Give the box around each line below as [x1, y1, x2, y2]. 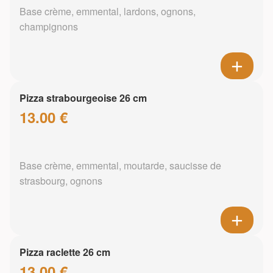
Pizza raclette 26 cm [19, 245, 110, 260]
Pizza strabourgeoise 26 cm [19, 91, 147, 105]
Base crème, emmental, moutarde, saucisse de [19, 158, 221, 173]
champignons [19, 19, 78, 34]
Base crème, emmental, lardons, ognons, [19, 4, 196, 19]
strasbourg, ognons [19, 174, 102, 188]
